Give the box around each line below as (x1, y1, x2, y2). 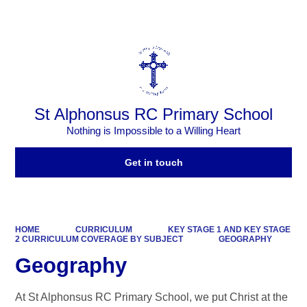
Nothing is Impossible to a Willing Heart (66, 125, 241, 137)
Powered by (165, 12, 220, 23)
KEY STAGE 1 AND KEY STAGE (167, 224, 291, 234)
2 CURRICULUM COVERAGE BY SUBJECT (15, 234, 184, 244)
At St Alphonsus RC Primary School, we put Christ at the (15, 291, 288, 304)
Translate (245, 12, 286, 23)
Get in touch (124, 157, 183, 169)
